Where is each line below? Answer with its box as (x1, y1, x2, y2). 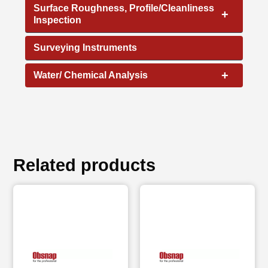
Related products (13, 156, 156, 175)
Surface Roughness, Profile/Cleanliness (33, 2, 215, 13)
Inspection (33, 14, 82, 25)
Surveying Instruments (33, 42, 138, 53)
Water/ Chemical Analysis (33, 69, 148, 80)
